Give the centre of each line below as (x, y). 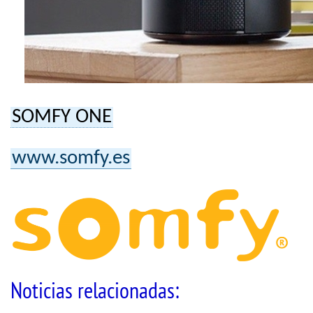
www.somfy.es (71, 158)
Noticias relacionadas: (95, 293)
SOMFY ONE (62, 117)
